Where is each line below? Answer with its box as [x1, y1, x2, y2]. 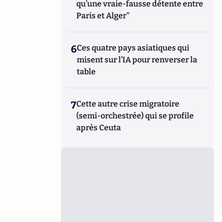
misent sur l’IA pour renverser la [77, 55, 198, 64]
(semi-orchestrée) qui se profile [76, 111, 194, 120]
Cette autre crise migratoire [76, 99, 180, 109]
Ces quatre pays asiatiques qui [77, 43, 190, 53]
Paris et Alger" [76, 11, 130, 20]
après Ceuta [76, 123, 121, 132]
